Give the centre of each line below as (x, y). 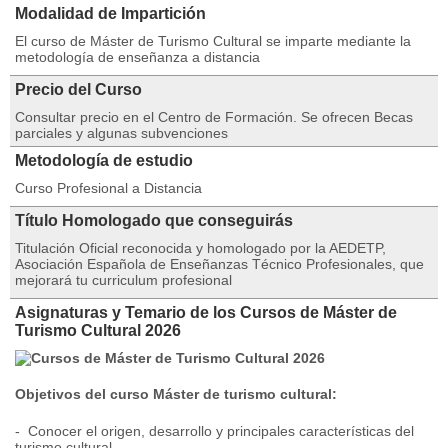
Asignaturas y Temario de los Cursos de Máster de (206, 312)
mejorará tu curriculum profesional (123, 280)
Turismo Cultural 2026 (98, 330)
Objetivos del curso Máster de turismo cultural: (176, 394)
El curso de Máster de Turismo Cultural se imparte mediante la (213, 41)
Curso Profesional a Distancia (108, 188)
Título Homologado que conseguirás (154, 220)
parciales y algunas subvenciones (121, 133)
